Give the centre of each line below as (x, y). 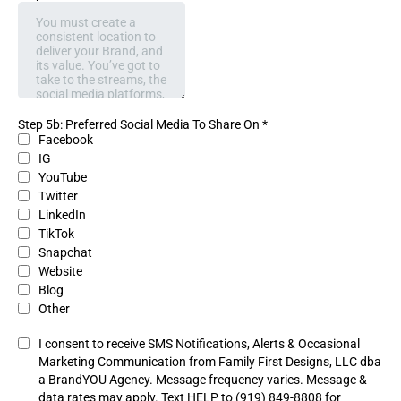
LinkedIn (62, 214)
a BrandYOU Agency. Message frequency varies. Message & (203, 379)
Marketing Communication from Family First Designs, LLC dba (210, 361)
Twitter (58, 196)
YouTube (63, 177)
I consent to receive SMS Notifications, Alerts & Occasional (199, 343)
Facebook (66, 139)
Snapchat (65, 252)
